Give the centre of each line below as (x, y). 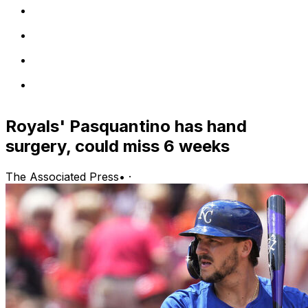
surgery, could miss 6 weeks (118, 146)
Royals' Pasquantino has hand (126, 126)
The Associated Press (62, 176)
